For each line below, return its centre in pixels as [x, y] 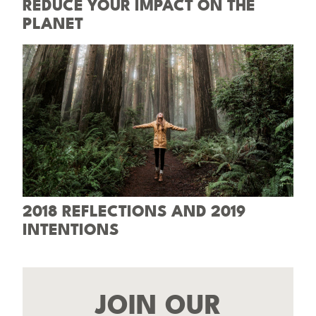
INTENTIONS [71, 230]
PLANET [53, 24]
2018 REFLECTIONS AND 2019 [134, 212]
